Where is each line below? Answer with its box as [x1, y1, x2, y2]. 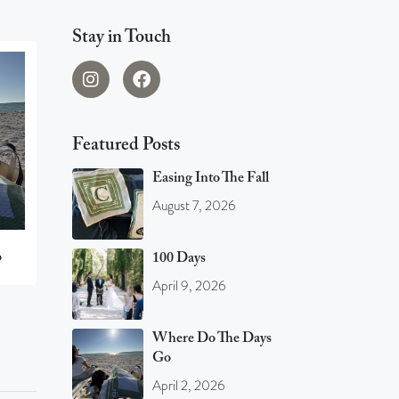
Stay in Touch [72, 28, 171, 47]
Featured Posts [72, 136, 180, 155]
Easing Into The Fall [152, 171, 269, 186]
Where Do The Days [152, 331, 272, 346]
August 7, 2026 [152, 196, 236, 216]
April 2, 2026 [152, 376, 225, 396]
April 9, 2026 [152, 276, 226, 297]
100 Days [152, 251, 206, 266]
